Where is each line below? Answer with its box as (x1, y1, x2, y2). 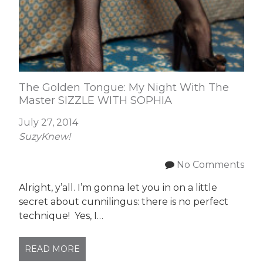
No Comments (176, 159, 244, 170)
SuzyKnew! (19, 131, 71, 142)
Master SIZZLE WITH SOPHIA (19, 94, 173, 107)
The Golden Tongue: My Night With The (19, 81, 230, 94)
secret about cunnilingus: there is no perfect (19, 196, 229, 207)
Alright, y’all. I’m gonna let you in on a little (19, 182, 218, 193)
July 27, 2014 (19, 117, 79, 128)
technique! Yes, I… (19, 210, 104, 221)
